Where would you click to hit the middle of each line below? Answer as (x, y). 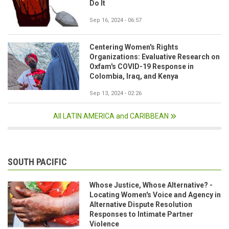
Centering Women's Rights (134, 47)
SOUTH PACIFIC (37, 162)
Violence (104, 224)
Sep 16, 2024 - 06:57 (116, 20)
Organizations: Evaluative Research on (155, 56)
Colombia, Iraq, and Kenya (134, 76)
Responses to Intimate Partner (141, 214)
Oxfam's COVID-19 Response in (142, 66)
